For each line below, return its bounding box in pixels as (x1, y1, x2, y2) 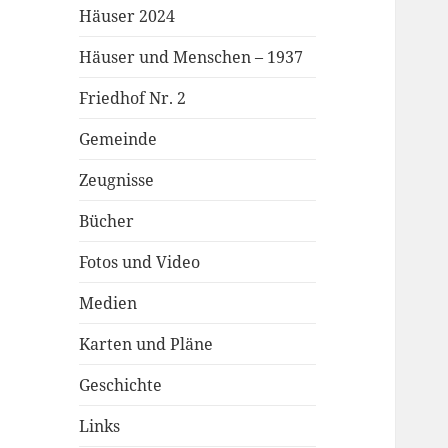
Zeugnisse (79, 168, 155, 191)
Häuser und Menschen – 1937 (79, 45, 304, 68)
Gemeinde (79, 127, 158, 150)
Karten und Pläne (79, 332, 214, 355)
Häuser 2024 (79, 4, 176, 27)
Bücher (79, 209, 135, 232)
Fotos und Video (79, 250, 201, 273)
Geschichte (79, 373, 163, 396)
